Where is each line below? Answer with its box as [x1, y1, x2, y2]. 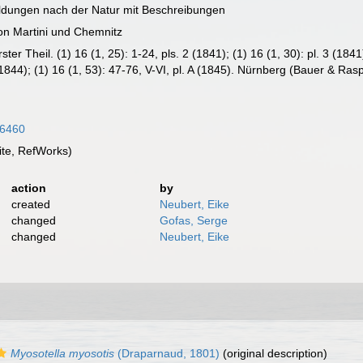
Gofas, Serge [160, 214, 228, 227]
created [11, 198, 50, 211]
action [11, 181, 46, 194]
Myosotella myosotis [11, 347, 114, 360]
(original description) [220, 347, 327, 360]
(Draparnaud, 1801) [114, 347, 220, 360]
